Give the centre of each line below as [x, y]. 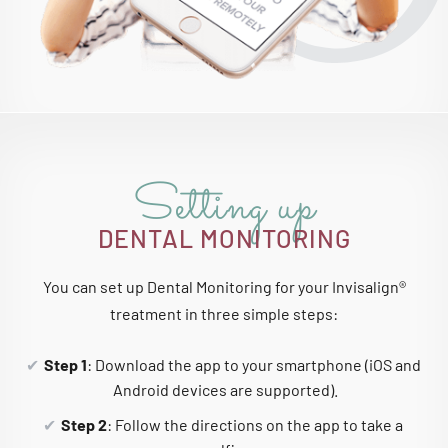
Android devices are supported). [225, 389]
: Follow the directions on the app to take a [255, 424]
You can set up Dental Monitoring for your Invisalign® [224, 286]
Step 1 [65, 364]
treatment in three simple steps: [224, 313]
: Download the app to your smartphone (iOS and [253, 364]
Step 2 [84, 424]
